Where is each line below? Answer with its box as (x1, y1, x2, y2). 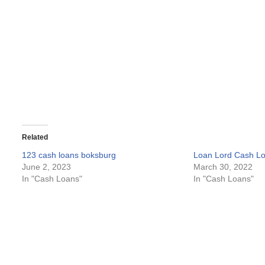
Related (22, 133, 48, 141)
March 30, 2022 (193, 162, 253, 172)
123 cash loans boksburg (22, 150, 116, 160)
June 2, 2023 (22, 162, 71, 172)
